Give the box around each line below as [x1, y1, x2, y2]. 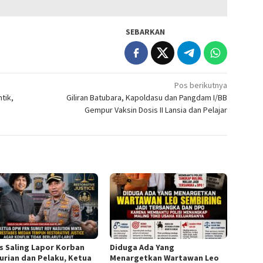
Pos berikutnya [174, 80, 228, 91]
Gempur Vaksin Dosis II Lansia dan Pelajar [85, 104, 228, 116]
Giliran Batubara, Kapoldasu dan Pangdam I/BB [66, 92, 228, 103]
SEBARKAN [126, 26, 166, 38]
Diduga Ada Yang [110, 242, 175, 253]
